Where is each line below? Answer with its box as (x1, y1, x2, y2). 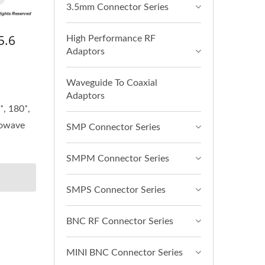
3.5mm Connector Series (66, 2, 169, 12)
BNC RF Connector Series (66, 216, 173, 226)
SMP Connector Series (66, 122, 160, 132)
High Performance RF (66, 34, 156, 43)
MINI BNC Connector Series (66, 248, 183, 257)
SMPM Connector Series (66, 154, 169, 163)
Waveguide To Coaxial (66, 78, 157, 88)
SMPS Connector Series (66, 185, 166, 195)
